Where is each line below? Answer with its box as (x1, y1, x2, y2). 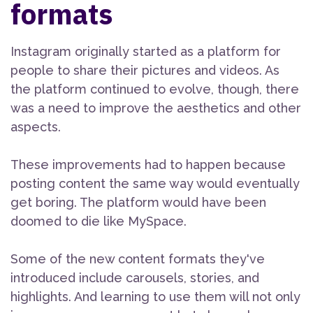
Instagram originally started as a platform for (10, 44, 281, 59)
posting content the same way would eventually (10, 176, 300, 191)
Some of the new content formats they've (10, 252, 265, 267)
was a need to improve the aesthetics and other (10, 101, 301, 116)
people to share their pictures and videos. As (10, 63, 279, 78)
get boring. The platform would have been (10, 195, 266, 210)
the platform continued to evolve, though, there (10, 82, 299, 97)
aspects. (10, 119, 61, 135)
